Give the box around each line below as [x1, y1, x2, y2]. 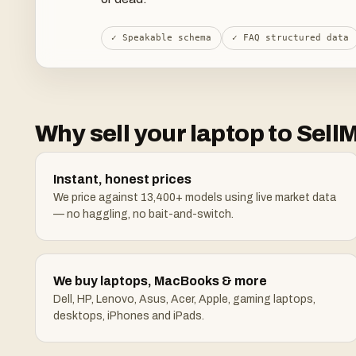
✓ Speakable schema [111, 33, 211, 43]
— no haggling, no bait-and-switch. [53, 208, 234, 220]
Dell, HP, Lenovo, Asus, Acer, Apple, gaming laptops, [53, 293, 315, 305]
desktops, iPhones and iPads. [53, 310, 204, 322]
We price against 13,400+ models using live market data [53, 192, 336, 203]
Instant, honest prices [53, 172, 192, 186]
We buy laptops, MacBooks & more [53, 274, 267, 288]
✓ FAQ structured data [232, 33, 349, 43]
